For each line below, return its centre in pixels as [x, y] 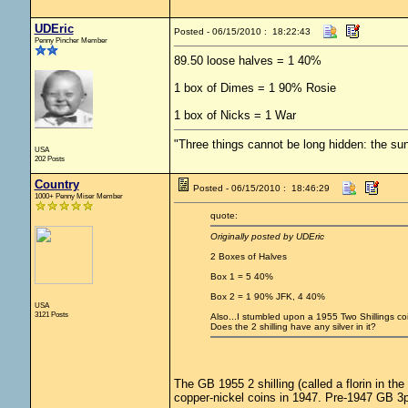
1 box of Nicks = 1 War [235, 115]
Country [56, 184]
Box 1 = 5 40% [241, 276]
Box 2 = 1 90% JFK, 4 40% [267, 296]
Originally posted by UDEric [267, 236]
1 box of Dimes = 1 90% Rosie [255, 88]
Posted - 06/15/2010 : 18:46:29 [261, 188]
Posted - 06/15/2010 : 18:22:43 [242, 31]
